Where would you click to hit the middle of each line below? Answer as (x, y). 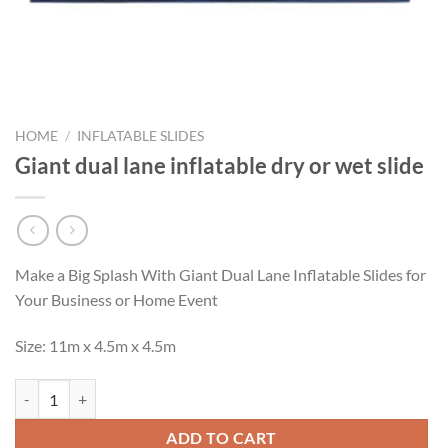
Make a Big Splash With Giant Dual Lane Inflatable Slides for (220, 275)
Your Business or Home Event (116, 300)
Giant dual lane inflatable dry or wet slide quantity (168, 390)
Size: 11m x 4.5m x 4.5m (95, 346)
